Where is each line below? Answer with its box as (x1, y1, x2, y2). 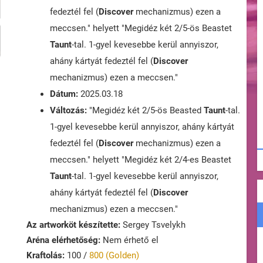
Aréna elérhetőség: (26, 235, 100, 246)
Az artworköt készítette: (26, 220, 120, 231)
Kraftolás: (26, 250, 65, 261)
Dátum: (50, 89, 78, 100)
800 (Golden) (89, 250, 139, 261)
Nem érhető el (100, 235, 159, 246)
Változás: (50, 105, 87, 116)
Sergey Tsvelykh (120, 220, 186, 231)
